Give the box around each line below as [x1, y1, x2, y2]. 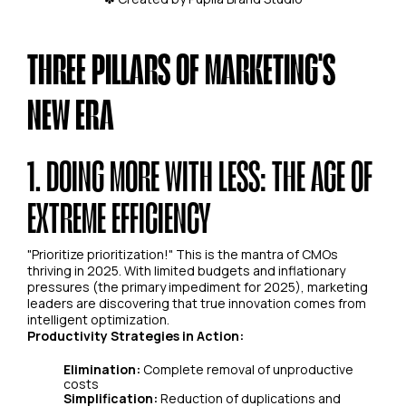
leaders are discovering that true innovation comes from [27, 295, 366, 313]
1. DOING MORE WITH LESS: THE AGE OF [27, 150, 372, 201]
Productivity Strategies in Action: [27, 327, 244, 345]
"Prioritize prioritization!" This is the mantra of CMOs [27, 246, 338, 264]
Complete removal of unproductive [140, 361, 353, 379]
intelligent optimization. [27, 311, 169, 329]
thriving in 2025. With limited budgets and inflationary [27, 262, 345, 280]
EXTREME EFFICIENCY [27, 191, 210, 243]
